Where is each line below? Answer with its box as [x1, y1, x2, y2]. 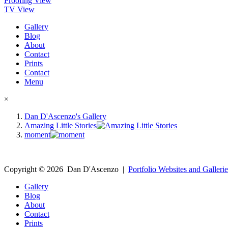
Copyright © [4, 164, 47, 174]
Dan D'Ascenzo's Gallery [24, 111, 106, 121]
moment [24, 130, 50, 139]
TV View [4, 5, 35, 14]
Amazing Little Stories [24, 121, 97, 130]
